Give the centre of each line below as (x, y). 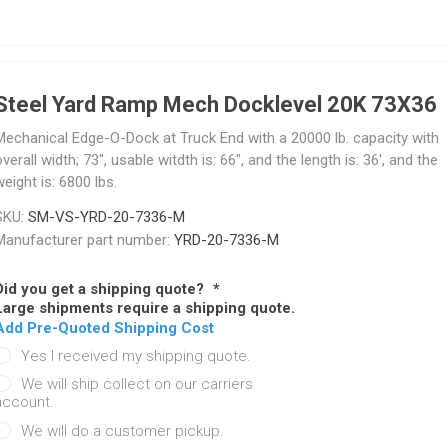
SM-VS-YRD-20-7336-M (106, 217)
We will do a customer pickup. (122, 431)
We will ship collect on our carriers (136, 384)
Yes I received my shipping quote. (135, 356)
